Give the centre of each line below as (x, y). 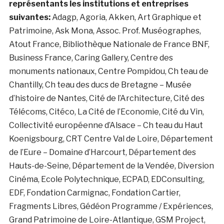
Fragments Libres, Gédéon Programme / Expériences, (111, 206)
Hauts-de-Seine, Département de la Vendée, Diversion (111, 166)
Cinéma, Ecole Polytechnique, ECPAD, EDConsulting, (106, 179)
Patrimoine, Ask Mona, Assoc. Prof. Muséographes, (105, 31)
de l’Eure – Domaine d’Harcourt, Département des (102, 152)
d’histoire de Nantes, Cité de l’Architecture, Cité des (106, 98)
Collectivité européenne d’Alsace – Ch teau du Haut (106, 125)
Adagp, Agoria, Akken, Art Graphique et (126, 17)
